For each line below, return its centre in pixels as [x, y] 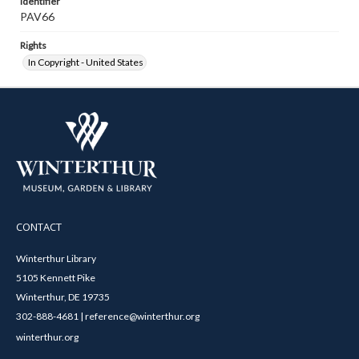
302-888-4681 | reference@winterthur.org [108, 316]
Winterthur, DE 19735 [63, 296]
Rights [33, 45]
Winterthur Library [56, 258]
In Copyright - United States [86, 62]
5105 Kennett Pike [56, 277]
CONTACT [39, 226]
